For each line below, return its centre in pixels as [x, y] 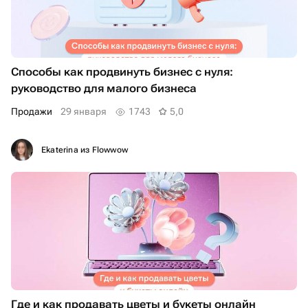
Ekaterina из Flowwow [85, 150]
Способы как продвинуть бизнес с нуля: [122, 72]
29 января [84, 112]
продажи [35, 112]
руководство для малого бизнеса [104, 89]
